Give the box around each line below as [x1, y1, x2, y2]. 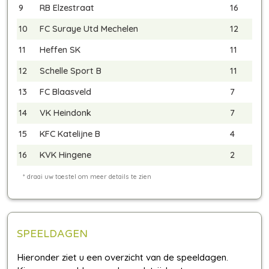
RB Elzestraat [40, 2, 94, 14]
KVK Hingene [40, 149, 91, 161]
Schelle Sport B [40, 65, 101, 77]
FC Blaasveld [40, 86, 91, 98]
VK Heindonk [40, 107, 91, 119]
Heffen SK [40, 44, 80, 56]
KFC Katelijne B [40, 128, 100, 140]
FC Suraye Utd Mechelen [40, 23, 138, 35]
